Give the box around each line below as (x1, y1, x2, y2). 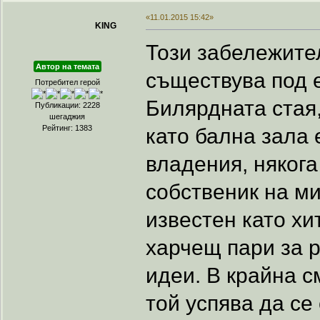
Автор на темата (35, 61, 99, 71)
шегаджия (49, 111, 86, 121)
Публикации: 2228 (34, 100, 100, 109)
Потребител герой (34, 77, 100, 86)
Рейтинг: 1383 (42, 123, 93, 132)
